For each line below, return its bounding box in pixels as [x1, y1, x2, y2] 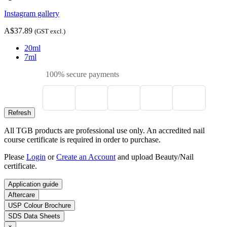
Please [4, 153, 26, 162]
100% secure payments [44, 70, 119, 79]
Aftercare [8, 191, 35, 199]
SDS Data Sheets [8, 212, 60, 220]
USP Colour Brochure [8, 202, 71, 210]
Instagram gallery [4, 9, 59, 18]
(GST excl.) [34, 27, 65, 35]
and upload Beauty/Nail [116, 153, 194, 162]
